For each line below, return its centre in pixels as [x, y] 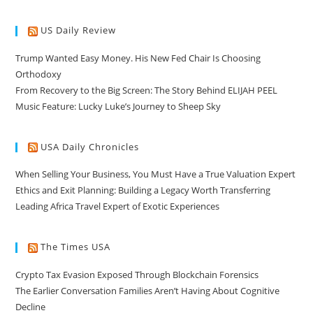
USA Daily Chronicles [90, 146]
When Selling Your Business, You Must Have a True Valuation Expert [156, 174]
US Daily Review [79, 30]
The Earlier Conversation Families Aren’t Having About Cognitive [148, 290]
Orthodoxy [39, 74]
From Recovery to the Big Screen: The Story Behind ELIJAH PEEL [147, 90]
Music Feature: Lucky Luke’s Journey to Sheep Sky [118, 106]
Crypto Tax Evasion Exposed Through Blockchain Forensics [137, 274]
